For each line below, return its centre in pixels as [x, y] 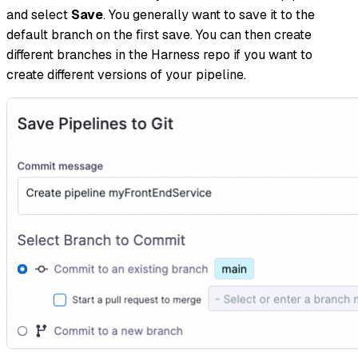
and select [39, 15]
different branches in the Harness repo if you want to [159, 55]
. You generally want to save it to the [209, 15]
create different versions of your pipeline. [126, 75]
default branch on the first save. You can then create [159, 35]
